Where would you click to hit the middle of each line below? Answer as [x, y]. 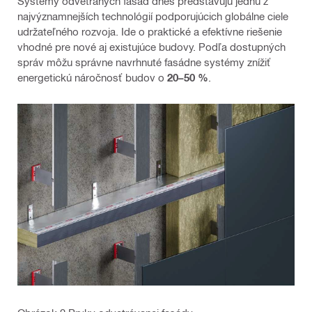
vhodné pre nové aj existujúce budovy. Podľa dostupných [151, 46]
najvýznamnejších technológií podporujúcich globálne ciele [153, 16]
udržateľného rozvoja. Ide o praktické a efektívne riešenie [150, 31]
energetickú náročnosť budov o [92, 77]
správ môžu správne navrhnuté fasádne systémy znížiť [144, 62]
